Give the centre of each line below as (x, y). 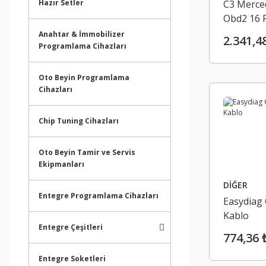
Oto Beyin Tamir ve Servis (87, 152)
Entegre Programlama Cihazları (99, 196)
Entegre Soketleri (72, 259)
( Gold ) (239, 61)
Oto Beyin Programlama (84, 77)
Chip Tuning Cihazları (79, 121)
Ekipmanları (61, 164)
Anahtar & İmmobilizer (82, 34)
